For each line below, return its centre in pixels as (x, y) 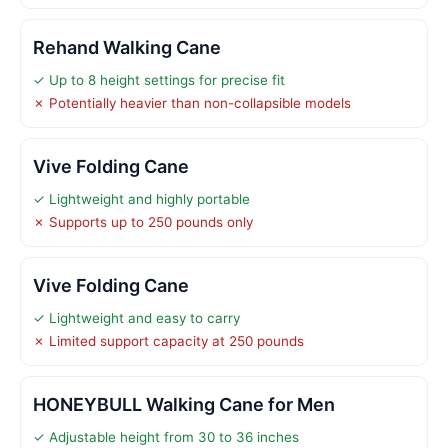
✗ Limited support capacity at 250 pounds (168, 340)
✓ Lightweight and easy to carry (136, 317)
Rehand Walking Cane (127, 47)
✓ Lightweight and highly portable (141, 198)
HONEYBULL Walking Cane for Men (184, 404)
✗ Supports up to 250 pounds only (143, 221)
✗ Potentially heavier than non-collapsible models (192, 102)
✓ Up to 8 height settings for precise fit (159, 79)
